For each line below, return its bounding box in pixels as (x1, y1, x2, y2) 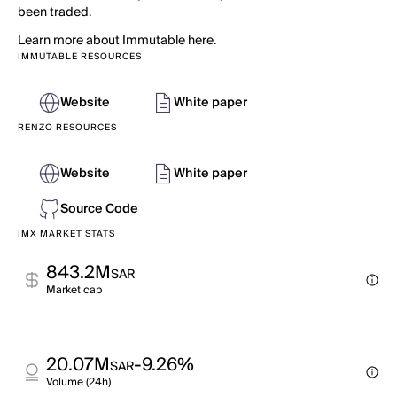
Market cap (46, 281, 102, 300)
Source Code (60, 198, 138, 220)
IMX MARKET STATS (18, 226, 115, 242)
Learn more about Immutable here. (18, 30, 216, 51)
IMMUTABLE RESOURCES (18, 49, 142, 65)
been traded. (18, 2, 91, 23)
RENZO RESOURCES (18, 120, 117, 136)
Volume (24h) (46, 373, 111, 392)
